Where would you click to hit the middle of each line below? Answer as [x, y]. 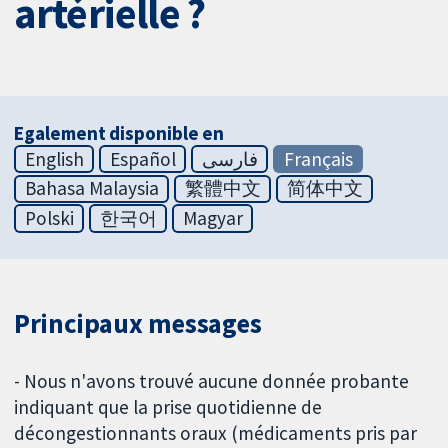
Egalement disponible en [119, 132]
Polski [49, 218]
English [54, 158]
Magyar [212, 218]
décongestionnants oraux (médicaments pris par [216, 433]
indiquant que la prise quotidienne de [168, 407]
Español [142, 158]
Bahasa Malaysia [91, 188]
